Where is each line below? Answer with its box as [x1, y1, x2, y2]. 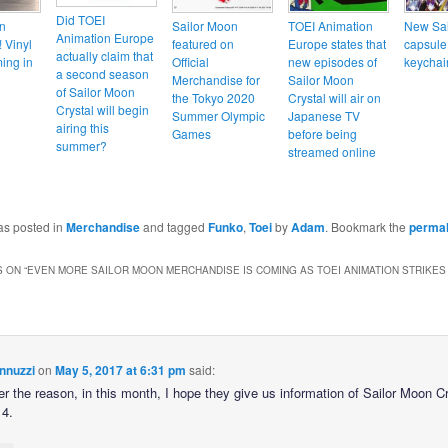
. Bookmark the [324, 218, 409, 236]
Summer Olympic [171, 107, 265, 125]
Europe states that [287, 35, 386, 53]
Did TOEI [55, 10, 105, 28]
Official [171, 53, 209, 71]
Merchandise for [171, 71, 260, 89]
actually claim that [55, 46, 153, 64]
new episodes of [287, 53, 377, 71]
